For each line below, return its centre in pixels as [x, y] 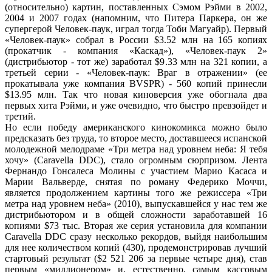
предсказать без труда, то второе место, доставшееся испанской [136, 138]
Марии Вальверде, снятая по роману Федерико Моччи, [136, 182]
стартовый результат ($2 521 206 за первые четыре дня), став [136, 258]
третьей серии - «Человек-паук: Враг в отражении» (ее [136, 72]
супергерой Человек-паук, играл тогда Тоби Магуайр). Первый [136, 29]
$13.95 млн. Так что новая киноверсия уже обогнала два [136, 94]
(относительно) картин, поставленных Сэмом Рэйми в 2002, [136, 7]
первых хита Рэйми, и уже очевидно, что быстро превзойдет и [136, 105]
